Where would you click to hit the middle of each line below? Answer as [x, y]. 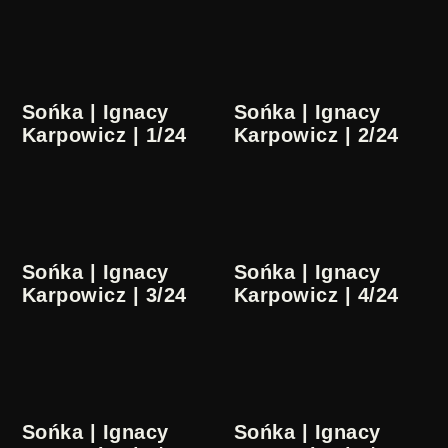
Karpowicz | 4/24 [316, 295]
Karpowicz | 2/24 [316, 135]
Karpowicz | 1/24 [104, 135]
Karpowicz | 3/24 [104, 295]
